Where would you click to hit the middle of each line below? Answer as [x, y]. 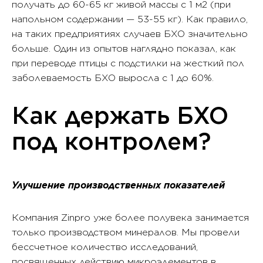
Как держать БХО [120, 116]
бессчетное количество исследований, [105, 247]
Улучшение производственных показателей [118, 186]
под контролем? [111, 142]
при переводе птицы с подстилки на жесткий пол [128, 63]
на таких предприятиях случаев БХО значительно [130, 34]
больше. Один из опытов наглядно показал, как [124, 49]
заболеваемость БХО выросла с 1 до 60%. [113, 78]
